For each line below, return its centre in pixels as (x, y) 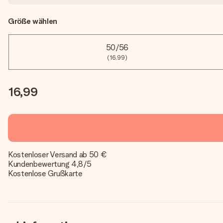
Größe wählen (33, 21)
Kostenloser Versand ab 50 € (57, 155)
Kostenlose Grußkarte (45, 173)
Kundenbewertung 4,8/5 (50, 164)
